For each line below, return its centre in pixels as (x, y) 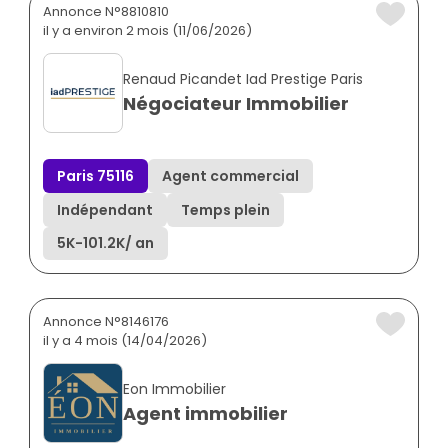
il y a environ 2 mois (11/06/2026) (147, 31)
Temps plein (225, 209)
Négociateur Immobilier (236, 104)
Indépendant (105, 209)
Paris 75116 (95, 176)
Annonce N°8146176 (106, 322)
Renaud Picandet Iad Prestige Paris (243, 79)
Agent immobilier (205, 414)
